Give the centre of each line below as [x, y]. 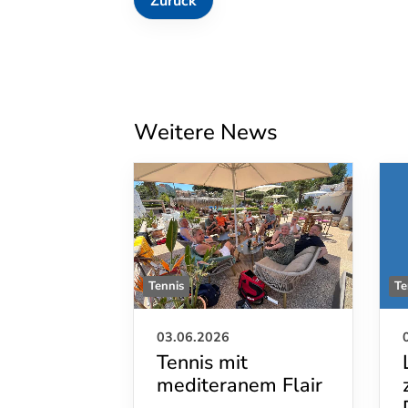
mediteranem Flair [240, 385]
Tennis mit [202, 362]
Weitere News [206, 132]
